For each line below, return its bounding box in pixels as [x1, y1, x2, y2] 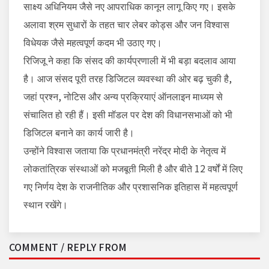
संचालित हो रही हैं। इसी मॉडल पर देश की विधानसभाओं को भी [23, 107, 232, 122]
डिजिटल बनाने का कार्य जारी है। [23, 125, 134, 140]
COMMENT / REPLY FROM [9, 240, 127, 255]
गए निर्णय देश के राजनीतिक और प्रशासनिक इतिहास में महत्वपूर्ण [23, 179, 238, 194]
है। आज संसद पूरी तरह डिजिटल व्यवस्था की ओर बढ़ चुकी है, [23, 71, 232, 86]
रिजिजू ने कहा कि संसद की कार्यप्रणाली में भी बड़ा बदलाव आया [23, 53, 236, 68]
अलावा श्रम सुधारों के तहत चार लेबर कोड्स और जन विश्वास [23, 17, 229, 32]
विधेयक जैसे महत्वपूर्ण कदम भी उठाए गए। [23, 35, 162, 50]
